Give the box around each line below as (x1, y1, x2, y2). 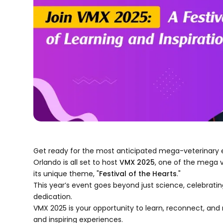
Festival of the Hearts (99, 168, 177, 179)
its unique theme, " (33, 168, 100, 179)
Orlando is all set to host (33, 157, 120, 167)
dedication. (33, 191, 73, 202)
